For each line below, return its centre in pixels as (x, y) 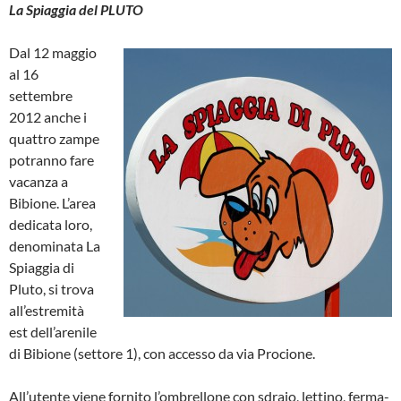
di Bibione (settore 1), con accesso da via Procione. (162, 353)
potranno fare (51, 159)
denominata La (55, 245)
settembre (41, 95)
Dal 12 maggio (53, 52)
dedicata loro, (51, 224)
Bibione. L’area (52, 202)
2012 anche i (48, 116)
